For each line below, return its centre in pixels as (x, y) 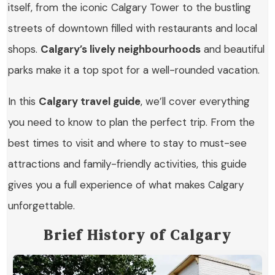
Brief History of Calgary (137, 235)
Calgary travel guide (90, 101)
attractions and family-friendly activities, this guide (128, 164)
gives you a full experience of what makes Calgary (126, 185)
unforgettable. (42, 206)
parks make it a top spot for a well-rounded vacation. (134, 70)
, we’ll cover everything (196, 101)
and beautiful (233, 49)
